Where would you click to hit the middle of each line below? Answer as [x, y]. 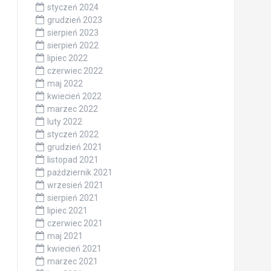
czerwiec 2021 [75, 223]
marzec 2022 [72, 109]
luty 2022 [64, 122]
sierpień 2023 [73, 33]
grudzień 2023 [74, 20]
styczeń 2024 [73, 7]
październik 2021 [80, 172]
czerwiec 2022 [75, 71]
